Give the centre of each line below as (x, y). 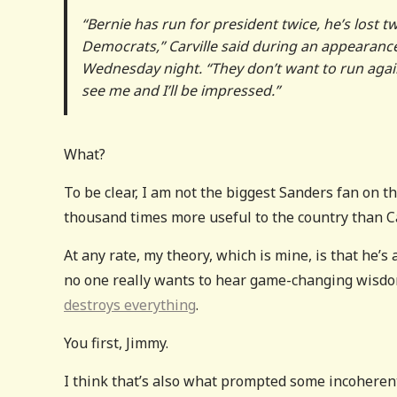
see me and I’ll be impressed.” (181, 90)
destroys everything (130, 304)
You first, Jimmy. (116, 343)
